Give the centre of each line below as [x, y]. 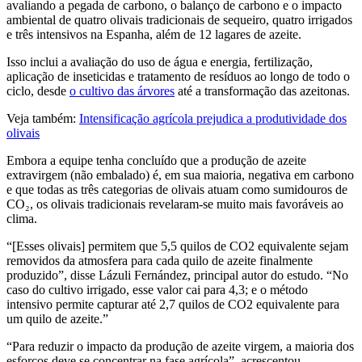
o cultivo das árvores [122, 90]
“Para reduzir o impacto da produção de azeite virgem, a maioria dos [180, 346]
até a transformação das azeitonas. [262, 90]
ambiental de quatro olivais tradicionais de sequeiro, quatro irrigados [179, 19]
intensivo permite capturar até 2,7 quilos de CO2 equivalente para [173, 304]
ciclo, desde [38, 90]
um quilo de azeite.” [57, 318]
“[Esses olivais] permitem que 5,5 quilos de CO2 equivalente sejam [177, 246]
